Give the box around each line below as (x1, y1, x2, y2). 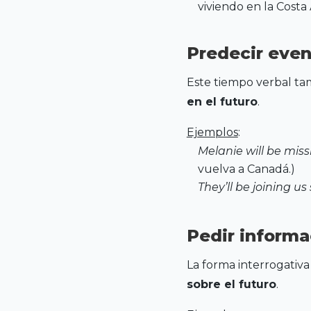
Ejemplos (186, 126, 238, 140)
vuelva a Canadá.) (197, 162, 295, 176)
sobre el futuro (186, 278, 276, 292)
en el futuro (186, 95, 258, 109)
